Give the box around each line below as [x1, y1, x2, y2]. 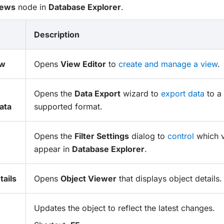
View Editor [60, 59, 106, 69]
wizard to [120, 88, 161, 98]
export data [160, 88, 204, 98]
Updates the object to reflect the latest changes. [33, 203, 215, 213]
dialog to [128, 131, 167, 141]
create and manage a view [118, 59, 217, 69]
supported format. [33, 101, 102, 111]
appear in [33, 144, 72, 154]
